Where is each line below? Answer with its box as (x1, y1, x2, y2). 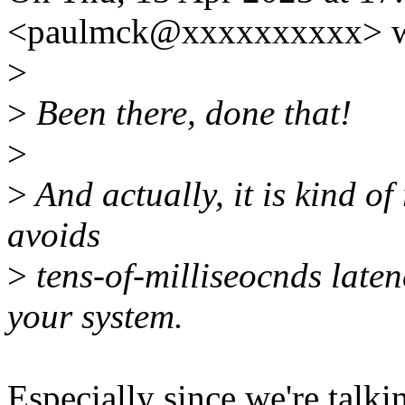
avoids (7, 215, 100, 255)
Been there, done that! (27, 93, 352, 133)
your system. (7, 297, 184, 336)
